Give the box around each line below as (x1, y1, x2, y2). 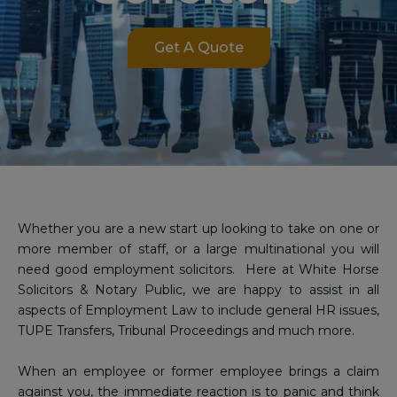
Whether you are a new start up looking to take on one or (18, 221, 379, 237)
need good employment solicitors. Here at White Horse (18, 261, 379, 277)
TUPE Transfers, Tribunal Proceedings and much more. (18, 323, 354, 339)
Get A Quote (153, 39, 244, 56)
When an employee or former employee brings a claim (18, 363, 379, 379)
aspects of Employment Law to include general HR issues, (18, 302, 379, 318)
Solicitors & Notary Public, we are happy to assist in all (18, 282, 379, 298)
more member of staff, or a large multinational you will (18, 241, 379, 257)
